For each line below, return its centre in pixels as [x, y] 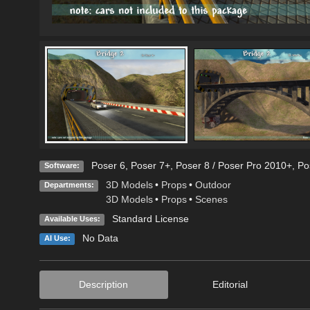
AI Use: [57, 238]
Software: [62, 166]
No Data [100, 238]
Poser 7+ [150, 166]
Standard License [150, 219]
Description [104, 285]
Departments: [69, 185]
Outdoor [213, 185]
